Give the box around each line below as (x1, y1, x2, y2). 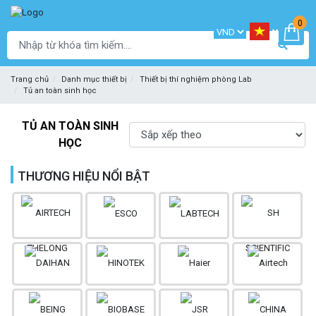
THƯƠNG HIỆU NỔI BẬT (18, 169, 150, 184)
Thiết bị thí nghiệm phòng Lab (140, 75, 252, 85)
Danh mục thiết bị (61, 75, 127, 85)
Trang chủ (11, 75, 49, 85)
